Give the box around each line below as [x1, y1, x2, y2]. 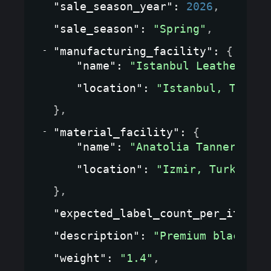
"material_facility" [53, 126, 180, 139]
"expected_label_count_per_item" [53, 207, 260, 220]
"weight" [53, 252, 106, 265]
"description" [53, 229, 140, 243]
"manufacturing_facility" [53, 45, 213, 58]
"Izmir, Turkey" [156, 163, 256, 176]
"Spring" [153, 22, 206, 36]
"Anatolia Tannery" [129, 140, 249, 154]
